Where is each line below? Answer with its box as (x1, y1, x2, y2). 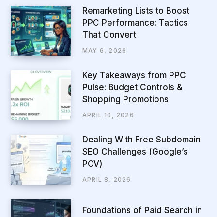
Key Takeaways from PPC (82, 70, 186, 80)
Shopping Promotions (82, 94, 169, 105)
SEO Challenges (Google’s (82, 147, 188, 157)
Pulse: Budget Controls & (82, 82, 183, 93)
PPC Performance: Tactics (82, 18, 188, 28)
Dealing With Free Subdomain (82, 135, 201, 145)
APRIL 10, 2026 (82, 111, 134, 119)
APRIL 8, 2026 (82, 176, 131, 184)
